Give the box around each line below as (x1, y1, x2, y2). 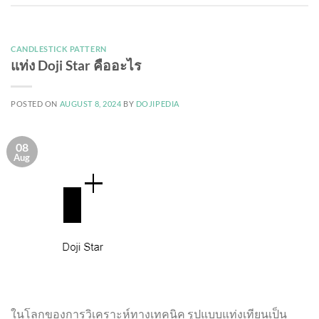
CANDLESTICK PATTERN (11, 43, 107, 53)
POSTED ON (11, 98, 60, 108)
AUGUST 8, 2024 (59, 98, 122, 108)
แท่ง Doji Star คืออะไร (11, 56, 141, 73)
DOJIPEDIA (135, 98, 179, 108)
